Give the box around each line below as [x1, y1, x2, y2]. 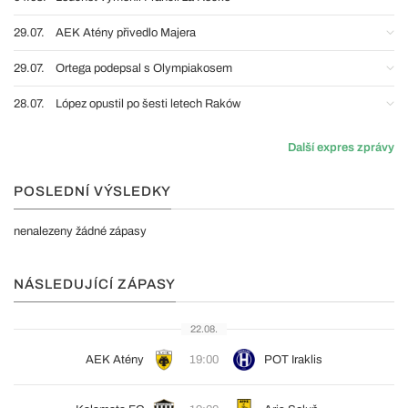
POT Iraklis [264, 353, 322, 366]
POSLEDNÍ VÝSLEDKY [14, 184, 171, 199]
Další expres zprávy [288, 141, 394, 154]
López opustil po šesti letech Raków [56, 97, 240, 110]
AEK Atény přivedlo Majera [56, 26, 196, 39]
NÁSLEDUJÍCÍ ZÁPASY [14, 277, 176, 291]
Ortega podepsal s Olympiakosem [56, 62, 232, 75]
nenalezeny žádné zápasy [14, 225, 147, 238]
